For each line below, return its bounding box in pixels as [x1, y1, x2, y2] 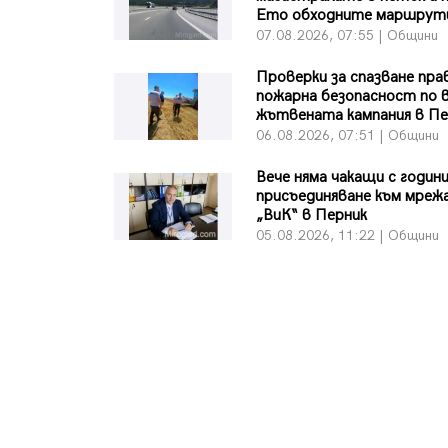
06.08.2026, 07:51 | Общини [256, 126, 440, 144]
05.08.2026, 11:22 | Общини [256, 226, 440, 244]
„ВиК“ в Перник [256, 205, 368, 225]
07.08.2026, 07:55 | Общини [256, 26, 439, 44]
